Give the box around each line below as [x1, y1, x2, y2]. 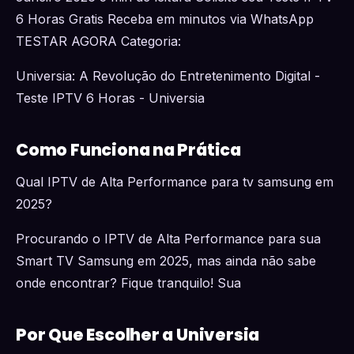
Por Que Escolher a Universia [16, 323, 260, 346]
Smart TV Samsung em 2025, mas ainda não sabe [16, 253, 316, 269]
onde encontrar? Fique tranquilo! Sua [16, 275, 241, 291]
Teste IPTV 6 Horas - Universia [16, 90, 205, 106]
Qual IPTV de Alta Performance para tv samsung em [16, 174, 333, 190]
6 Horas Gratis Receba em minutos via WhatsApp [16, 11, 314, 27]
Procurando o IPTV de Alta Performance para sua [16, 231, 321, 247]
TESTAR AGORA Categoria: [16, 33, 181, 49]
